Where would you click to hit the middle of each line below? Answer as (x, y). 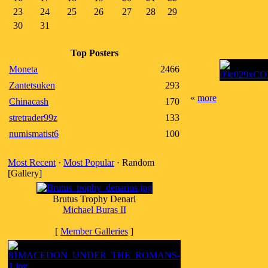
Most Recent (32, 162)
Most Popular (89, 162)
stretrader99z (33, 118)
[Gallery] (25, 173)
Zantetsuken (32, 85)
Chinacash (29, 101)
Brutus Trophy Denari (94, 199)
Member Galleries (94, 231)
